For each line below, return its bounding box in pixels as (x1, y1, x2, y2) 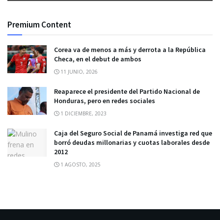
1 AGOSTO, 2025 (59, 161, 101, 168)
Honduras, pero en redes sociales (54, 96, 155, 105)
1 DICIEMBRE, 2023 (59, 110, 107, 117)
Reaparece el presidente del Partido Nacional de (54, 86, 200, 96)
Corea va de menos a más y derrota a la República (54, 45, 206, 54)
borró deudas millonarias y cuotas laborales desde (54, 137, 210, 147)
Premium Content (7, 19, 71, 30)
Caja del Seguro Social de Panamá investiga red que (54, 128, 212, 137)
